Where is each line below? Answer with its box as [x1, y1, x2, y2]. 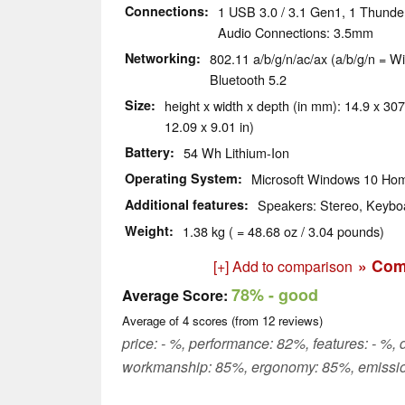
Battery [125, 143, 170, 162]
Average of [122, 312, 183, 330]
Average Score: [122, 285, 228, 306]
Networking [125, 49, 196, 68]
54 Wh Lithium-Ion [184, 143, 289, 163]
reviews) [275, 312, 323, 330]
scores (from [189, 312, 262, 330]
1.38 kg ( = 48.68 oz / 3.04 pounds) [183, 221, 384, 241]
